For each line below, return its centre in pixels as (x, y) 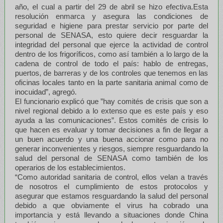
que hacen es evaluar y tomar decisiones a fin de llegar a (111, 129)
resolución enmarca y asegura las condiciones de (111, 16)
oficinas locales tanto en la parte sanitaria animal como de (111, 82)
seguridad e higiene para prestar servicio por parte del (111, 25)
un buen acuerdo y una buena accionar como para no (111, 139)
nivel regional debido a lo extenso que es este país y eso (111, 111)
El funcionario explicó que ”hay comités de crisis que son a (111, 101)
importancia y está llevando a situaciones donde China (111, 215)
